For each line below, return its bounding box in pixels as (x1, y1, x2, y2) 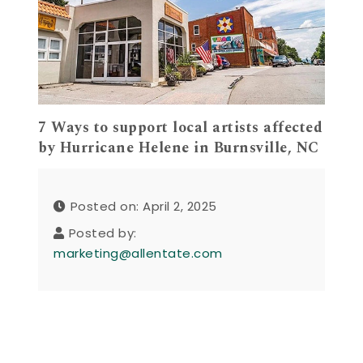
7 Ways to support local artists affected (38, 116, 323, 139)
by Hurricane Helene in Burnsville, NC (38, 136, 319, 159)
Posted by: (68, 224, 137, 242)
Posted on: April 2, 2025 (70, 198, 217, 216)
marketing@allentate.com (53, 245, 223, 263)
